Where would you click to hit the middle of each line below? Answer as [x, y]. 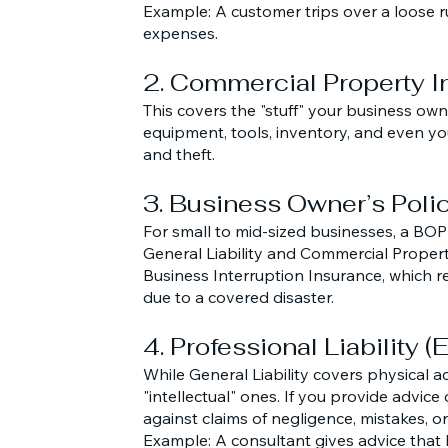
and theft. [179, 154]
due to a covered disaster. [238, 297]
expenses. [180, 33]
